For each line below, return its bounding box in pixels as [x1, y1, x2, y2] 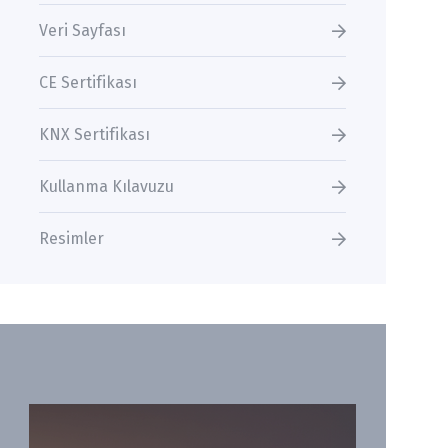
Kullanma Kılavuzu [39, 177, 175, 197]
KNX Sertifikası [39, 125, 151, 145]
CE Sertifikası [39, 73, 138, 93]
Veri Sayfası [39, 21, 127, 41]
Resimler [39, 229, 105, 249]
